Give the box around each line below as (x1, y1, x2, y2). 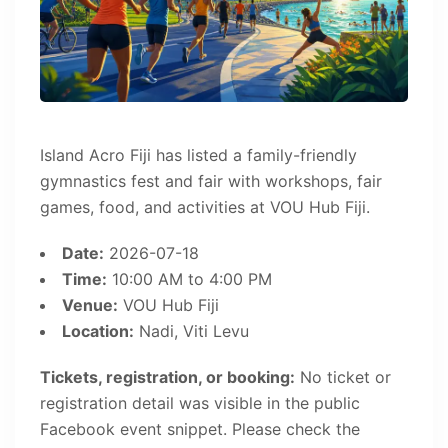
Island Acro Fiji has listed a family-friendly (40, 144, 357, 165)
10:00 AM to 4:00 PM (107, 268, 272, 289)
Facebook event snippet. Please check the (40, 418, 360, 439)
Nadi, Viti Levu (134, 320, 249, 341)
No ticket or (295, 366, 391, 387)
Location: (62, 320, 134, 341)
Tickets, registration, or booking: (40, 366, 295, 387)
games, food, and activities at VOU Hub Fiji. (40, 196, 370, 217)
